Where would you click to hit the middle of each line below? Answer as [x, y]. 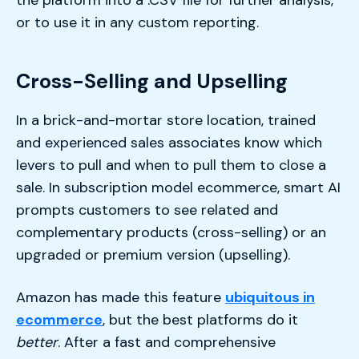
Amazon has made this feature [121, 298]
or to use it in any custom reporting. [137, 22]
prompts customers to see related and [147, 210]
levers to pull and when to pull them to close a [171, 165]
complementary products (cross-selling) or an [171, 232]
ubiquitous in [270, 298]
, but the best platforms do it [200, 320]
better [37, 343]
